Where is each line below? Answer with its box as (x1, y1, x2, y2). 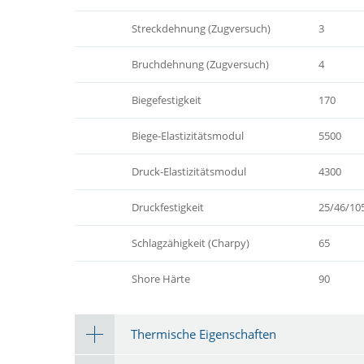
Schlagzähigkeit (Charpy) (132, 235, 249, 250)
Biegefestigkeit (132, 92, 201, 107)
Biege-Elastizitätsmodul (132, 128, 244, 143)
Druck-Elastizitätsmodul (132, 163, 246, 179)
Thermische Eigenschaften (131, 325, 276, 342)
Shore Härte (132, 271, 190, 286)
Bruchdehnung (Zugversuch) (132, 56, 269, 71)
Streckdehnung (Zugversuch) (132, 20, 271, 36)
